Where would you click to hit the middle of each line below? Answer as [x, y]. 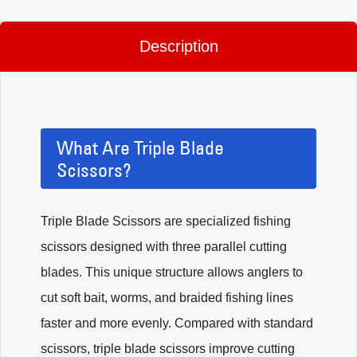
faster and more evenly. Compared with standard [177, 323]
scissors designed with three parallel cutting [164, 247]
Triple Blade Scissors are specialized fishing [166, 221]
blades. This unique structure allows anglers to [172, 272]
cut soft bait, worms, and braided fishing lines [167, 298]
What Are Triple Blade [140, 147]
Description [178, 46]
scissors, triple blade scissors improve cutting [168, 349]
